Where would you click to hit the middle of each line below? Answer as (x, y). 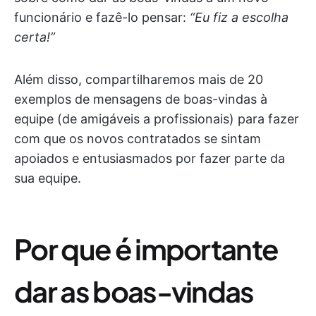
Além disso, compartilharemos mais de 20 (139, 79)
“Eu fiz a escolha (239, 17)
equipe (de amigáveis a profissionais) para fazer (157, 119)
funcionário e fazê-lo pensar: (102, 17)
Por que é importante (146, 249)
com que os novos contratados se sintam (138, 139)
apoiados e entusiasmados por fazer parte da (150, 158)
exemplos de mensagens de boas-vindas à (141, 99)
